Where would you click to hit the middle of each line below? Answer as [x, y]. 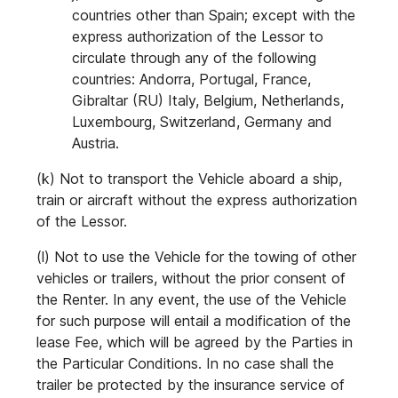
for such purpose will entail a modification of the [194, 321]
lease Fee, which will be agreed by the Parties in [195, 342]
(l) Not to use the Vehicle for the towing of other [196, 257]
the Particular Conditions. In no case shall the [185, 363]
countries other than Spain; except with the [214, 15]
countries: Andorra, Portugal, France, [191, 79]
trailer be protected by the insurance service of [191, 385]
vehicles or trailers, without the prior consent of [191, 278]
